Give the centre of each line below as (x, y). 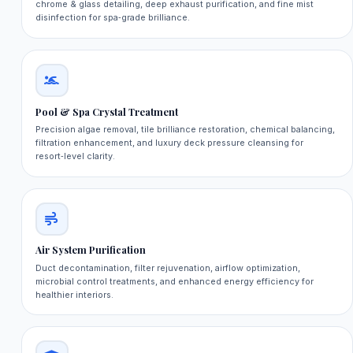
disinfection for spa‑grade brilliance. (112, 18)
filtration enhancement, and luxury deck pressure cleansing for (169, 143)
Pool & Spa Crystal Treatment (106, 111)
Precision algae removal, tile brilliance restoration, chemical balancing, (185, 130)
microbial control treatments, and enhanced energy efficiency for (174, 281)
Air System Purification (90, 250)
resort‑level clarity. (75, 156)
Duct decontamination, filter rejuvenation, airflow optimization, (167, 268)
